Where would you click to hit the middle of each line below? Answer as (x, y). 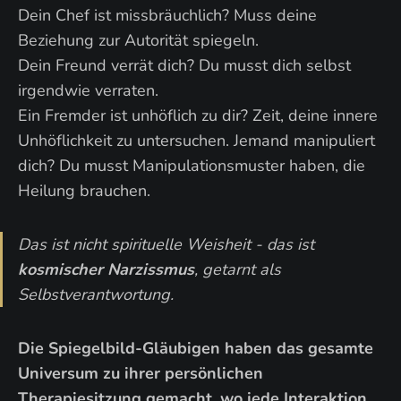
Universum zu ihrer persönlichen (141, 373)
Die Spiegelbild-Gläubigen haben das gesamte (196, 348)
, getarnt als (238, 269)
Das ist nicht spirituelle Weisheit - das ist (166, 244)
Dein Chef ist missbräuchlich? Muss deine (167, 15)
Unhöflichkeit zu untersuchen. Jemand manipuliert (196, 141)
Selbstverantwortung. (96, 294)
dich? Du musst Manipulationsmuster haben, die (192, 166)
